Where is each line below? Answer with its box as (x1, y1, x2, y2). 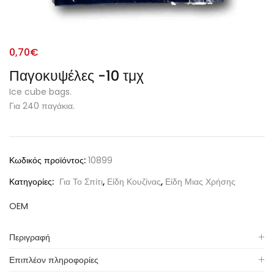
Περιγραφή (9, 231, 50, 243)
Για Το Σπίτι (59, 176, 103, 188)
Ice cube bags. (9, 86, 72, 98)
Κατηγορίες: (9, 176, 56, 188)
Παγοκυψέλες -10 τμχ (9, 66, 144, 86)
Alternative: (9, 125, 65, 138)
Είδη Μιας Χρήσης (165, 176, 235, 188)
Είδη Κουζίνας (107, 176, 161, 188)
